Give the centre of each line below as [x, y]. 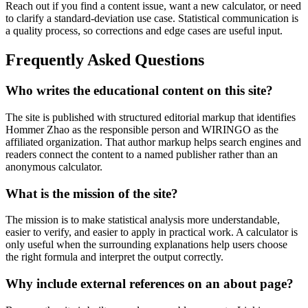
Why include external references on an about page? [150, 284]
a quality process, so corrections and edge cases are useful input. [144, 31]
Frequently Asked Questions [105, 60]
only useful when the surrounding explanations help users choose [146, 245]
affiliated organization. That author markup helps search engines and [153, 142]
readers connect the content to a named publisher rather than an [142, 154]
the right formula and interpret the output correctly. [114, 257]
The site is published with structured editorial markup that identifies [151, 117]
